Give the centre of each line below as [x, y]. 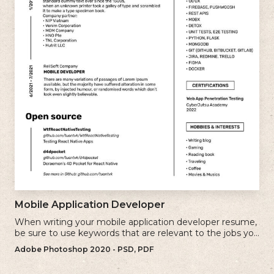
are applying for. [49, 244]
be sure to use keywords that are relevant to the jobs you [137, 233]
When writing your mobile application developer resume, [136, 222]
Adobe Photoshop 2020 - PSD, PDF [84, 249]
